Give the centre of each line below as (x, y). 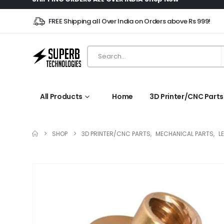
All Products (61, 96)
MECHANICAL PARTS (184, 134)
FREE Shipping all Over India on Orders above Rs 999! (129, 21)
